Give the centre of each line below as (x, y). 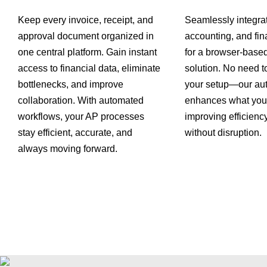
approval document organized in (86, 36)
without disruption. (223, 133)
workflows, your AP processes (81, 117)
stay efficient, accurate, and (75, 133)
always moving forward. (68, 149)
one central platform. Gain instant (87, 52)
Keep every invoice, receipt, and (86, 20)
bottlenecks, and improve (71, 85)
